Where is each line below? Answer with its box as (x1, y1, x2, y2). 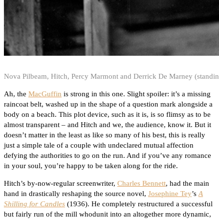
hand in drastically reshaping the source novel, (4, 190, 148, 198)
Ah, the (4, 90, 28, 98)
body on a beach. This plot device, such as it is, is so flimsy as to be (4, 110, 211, 119)
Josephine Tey (148, 190, 192, 198)
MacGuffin (28, 90, 62, 98)
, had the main (166, 179, 209, 188)
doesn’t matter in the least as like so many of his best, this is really (4, 131, 205, 139)
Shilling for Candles (4, 200, 65, 208)
